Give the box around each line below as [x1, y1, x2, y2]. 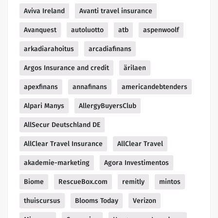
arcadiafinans [89, 45, 131, 54]
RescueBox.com [58, 178, 108, 186]
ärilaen [124, 64, 146, 73]
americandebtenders [122, 83, 187, 91]
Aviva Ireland [24, 7, 65, 16]
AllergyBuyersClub [79, 102, 136, 110]
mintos [159, 178, 181, 186]
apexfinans [24, 83, 58, 91]
